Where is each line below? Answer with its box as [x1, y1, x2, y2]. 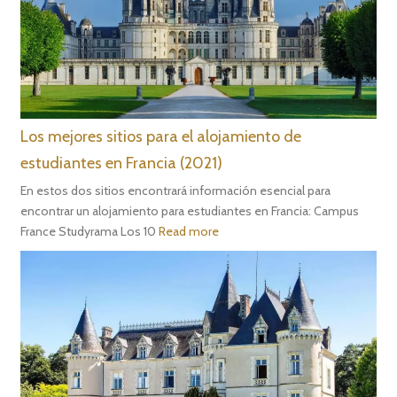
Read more [159, 222, 220, 239]
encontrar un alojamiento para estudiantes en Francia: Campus [20, 202, 360, 219]
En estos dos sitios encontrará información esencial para [20, 182, 331, 198]
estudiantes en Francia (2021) [20, 152, 223, 173]
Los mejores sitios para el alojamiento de [20, 126, 302, 146]
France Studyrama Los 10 [20, 222, 160, 239]
